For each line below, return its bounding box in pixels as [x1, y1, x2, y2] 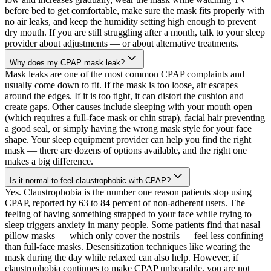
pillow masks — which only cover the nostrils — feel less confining [5, 230, 263, 241]
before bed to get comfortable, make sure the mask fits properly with [5, 5, 264, 16]
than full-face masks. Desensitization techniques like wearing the [5, 241, 250, 252]
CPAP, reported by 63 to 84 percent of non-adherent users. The [5, 198, 245, 209]
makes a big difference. [5, 156, 93, 167]
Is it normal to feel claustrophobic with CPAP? [10, 176, 171, 186]
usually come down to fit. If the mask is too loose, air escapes [5, 80, 238, 91]
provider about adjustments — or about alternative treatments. [5, 38, 239, 49]
